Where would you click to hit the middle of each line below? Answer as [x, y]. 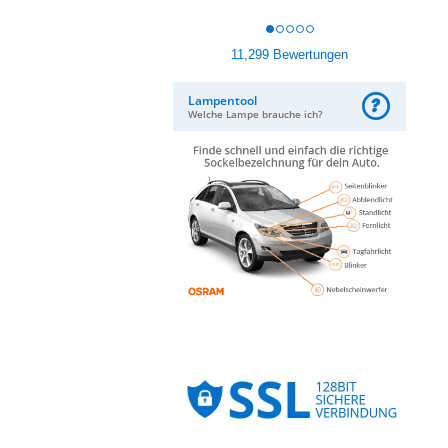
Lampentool [222, 100]
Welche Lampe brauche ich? [255, 114]
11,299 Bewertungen [289, 54]
